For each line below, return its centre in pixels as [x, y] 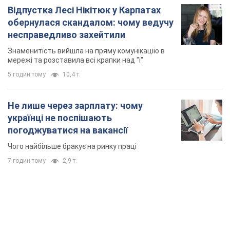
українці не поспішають [60, 118]
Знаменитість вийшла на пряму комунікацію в [86, 51]
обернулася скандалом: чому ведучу [91, 23]
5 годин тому [27, 75]
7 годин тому [27, 161]
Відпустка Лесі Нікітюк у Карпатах [84, 10]
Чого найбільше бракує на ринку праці [72, 147]
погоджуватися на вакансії [68, 130]
